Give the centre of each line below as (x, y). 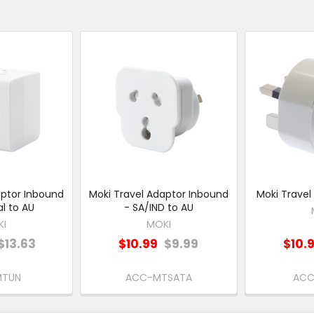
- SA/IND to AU (158, 207)
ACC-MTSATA (158, 278)
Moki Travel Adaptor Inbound (158, 194)
